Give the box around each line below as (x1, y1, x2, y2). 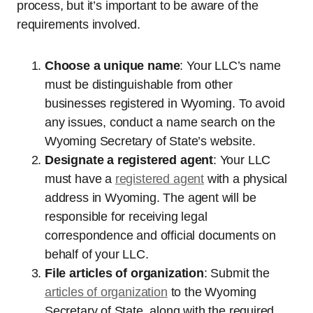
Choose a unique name (45, 59, 180, 73)
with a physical (203, 172, 288, 186)
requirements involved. (17, 17, 141, 31)
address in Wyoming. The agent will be (45, 191, 256, 205)
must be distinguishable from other (45, 78, 233, 92)
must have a (45, 172, 115, 186)
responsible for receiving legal (45, 210, 208, 224)
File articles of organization (45, 266, 204, 280)
